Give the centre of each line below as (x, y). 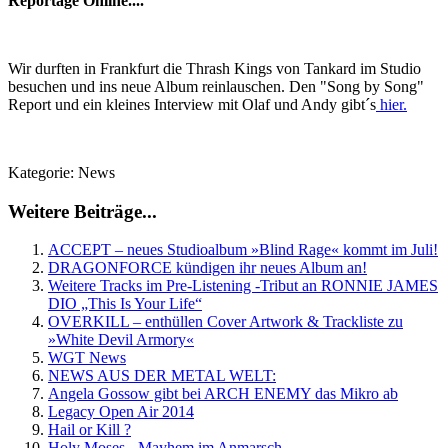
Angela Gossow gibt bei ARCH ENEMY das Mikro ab (223, 394)
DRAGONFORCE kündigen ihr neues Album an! (207, 268)
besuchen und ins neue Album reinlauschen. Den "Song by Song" (216, 86)
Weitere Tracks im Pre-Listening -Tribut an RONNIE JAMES (243, 286)
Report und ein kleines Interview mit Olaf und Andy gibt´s (192, 104)
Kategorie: (43, 172)
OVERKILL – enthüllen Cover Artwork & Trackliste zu (225, 322)
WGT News (87, 358)
